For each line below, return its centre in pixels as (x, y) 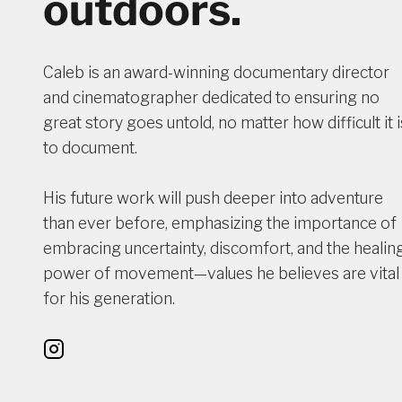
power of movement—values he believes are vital (221, 273)
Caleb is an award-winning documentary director (216, 72)
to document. (90, 147)
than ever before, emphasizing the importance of (220, 223)
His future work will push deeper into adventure (213, 197)
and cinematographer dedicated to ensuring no (211, 97)
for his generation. (111, 298)
